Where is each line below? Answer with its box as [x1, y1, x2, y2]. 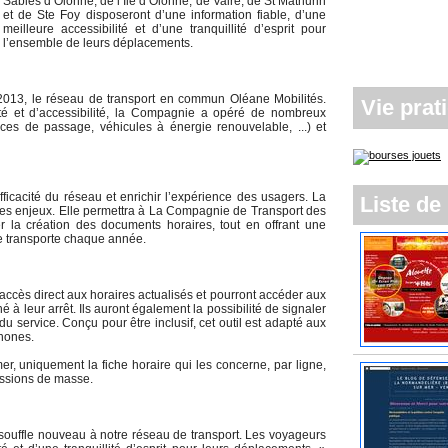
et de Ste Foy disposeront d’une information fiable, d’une [3, 8, 326, 22]
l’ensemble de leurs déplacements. [3, 36, 193, 50]
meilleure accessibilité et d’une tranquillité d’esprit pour [3, 22, 326, 36]
